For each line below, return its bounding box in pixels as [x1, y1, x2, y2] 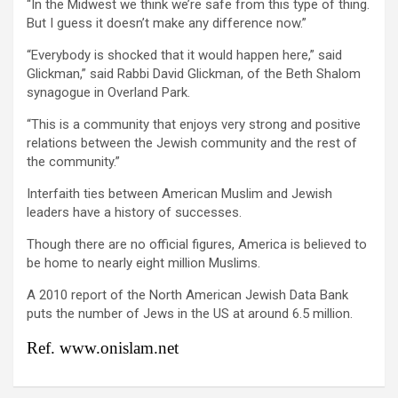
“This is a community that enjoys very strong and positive [27, 115, 361, 132]
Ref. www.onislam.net [27, 338, 179, 357]
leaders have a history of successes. [27, 203, 242, 220]
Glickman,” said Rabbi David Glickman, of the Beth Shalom [27, 65, 361, 82]
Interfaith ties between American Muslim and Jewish [27, 185, 332, 202]
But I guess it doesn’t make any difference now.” [27, 14, 306, 31]
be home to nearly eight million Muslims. [27, 254, 260, 271]
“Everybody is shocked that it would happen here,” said [27, 46, 342, 63]
